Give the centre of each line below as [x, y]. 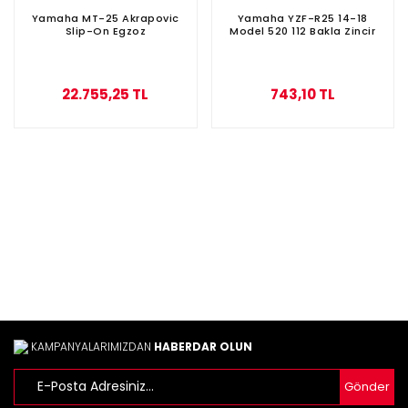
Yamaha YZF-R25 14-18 [302, 18]
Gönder [367, 387]
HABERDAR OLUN [203, 346]
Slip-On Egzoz [105, 31]
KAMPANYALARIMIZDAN [91, 346]
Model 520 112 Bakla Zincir [303, 31]
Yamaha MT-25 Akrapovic [105, 18]
